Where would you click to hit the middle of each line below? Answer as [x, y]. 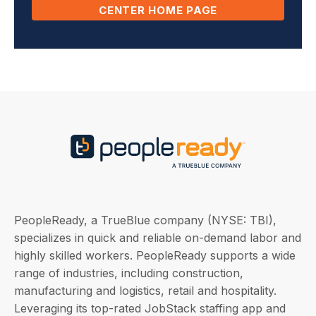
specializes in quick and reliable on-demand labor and [158, 237]
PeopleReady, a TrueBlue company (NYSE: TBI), [145, 220]
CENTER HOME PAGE [158, 10]
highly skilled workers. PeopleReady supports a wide [155, 255]
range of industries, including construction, [129, 273]
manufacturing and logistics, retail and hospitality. [145, 290]
